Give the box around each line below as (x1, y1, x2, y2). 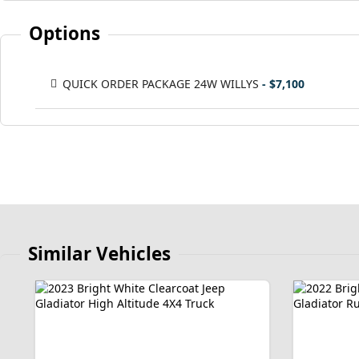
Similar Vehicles (28, 241, 171, 267)
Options (29, 21, 101, 46)
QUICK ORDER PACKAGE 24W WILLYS (63, 76, 259, 92)
